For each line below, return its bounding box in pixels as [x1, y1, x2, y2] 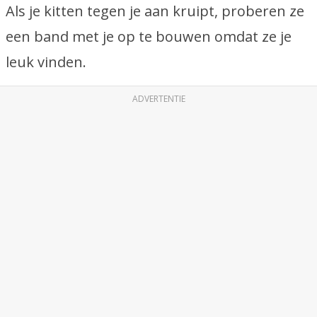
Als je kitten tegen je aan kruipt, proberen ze [6, 1, 304, 21]
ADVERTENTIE [132, 93, 185, 105]
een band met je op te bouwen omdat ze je [6, 27, 292, 46]
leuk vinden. [6, 52, 86, 71]
